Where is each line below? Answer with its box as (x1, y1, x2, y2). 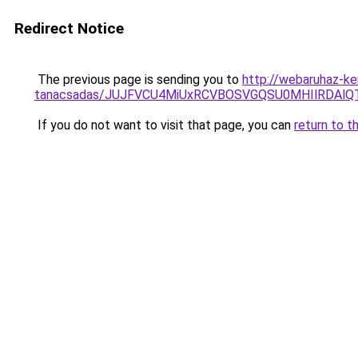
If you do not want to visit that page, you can (34, 117, 294, 133)
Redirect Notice (14, 19, 124, 38)
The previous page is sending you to (34, 72, 242, 87)
